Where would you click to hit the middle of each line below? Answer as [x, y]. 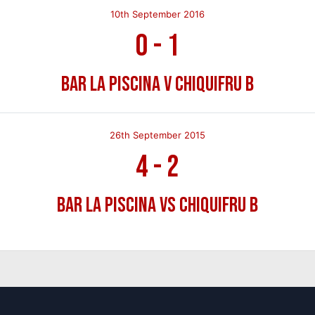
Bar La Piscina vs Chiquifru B [157, 205]
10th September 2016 [157, 14]
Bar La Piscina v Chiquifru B [157, 84]
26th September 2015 [157, 135]
